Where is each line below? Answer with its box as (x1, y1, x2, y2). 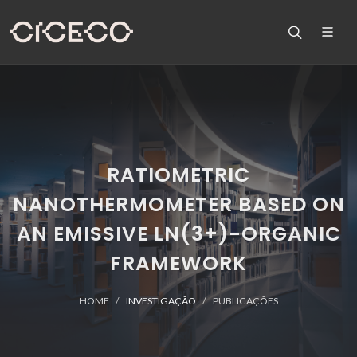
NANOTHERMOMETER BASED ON (12, 190, 345, 218)
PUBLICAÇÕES (212, 295, 278, 307)
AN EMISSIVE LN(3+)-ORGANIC (16, 220, 341, 248)
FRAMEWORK (110, 249, 247, 277)
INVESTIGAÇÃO (125, 295, 196, 307)
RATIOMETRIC (107, 161, 250, 189)
